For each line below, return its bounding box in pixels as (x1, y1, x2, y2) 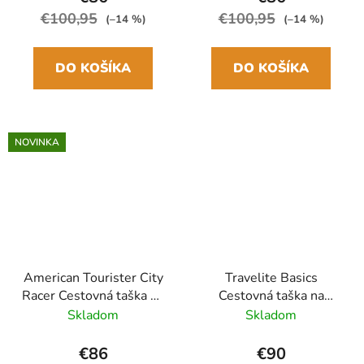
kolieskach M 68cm (37, 304, 149, 323)
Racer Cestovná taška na (22, 286, 164, 305)
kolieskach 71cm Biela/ (203, 304, 339, 323)
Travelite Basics (224, 268, 318, 287)
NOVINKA (15, 136, 59, 149)
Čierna (252, 322, 290, 340)
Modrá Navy (58, 322, 128, 340)
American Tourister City (23, 268, 163, 287)
